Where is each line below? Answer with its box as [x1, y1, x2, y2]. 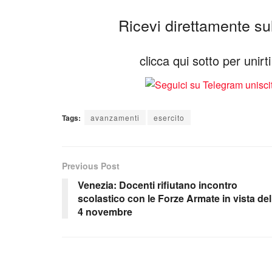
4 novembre [78, 205, 132, 219]
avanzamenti [90, 112, 140, 123]
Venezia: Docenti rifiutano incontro [78, 178, 237, 192]
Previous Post [62, 160, 120, 172]
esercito [154, 112, 185, 123]
